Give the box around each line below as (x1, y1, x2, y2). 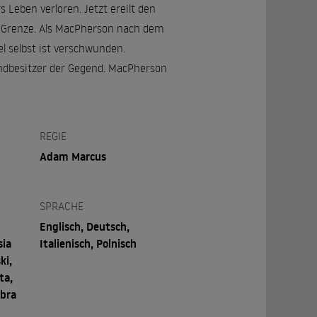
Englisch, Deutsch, (40, 219, 130, 234)
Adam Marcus (40, 149, 107, 164)
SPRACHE (40, 199, 84, 213)
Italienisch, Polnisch (40, 236, 137, 251)
